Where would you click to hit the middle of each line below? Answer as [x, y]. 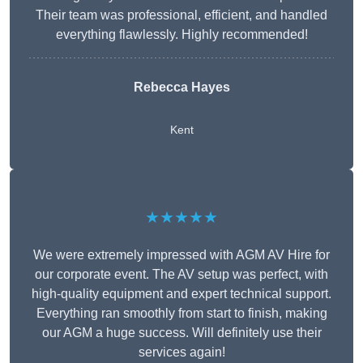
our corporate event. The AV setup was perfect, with [181, 275]
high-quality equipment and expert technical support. [181, 294]
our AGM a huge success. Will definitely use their [181, 333]
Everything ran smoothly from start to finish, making [181, 314]
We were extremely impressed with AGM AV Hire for [181, 255]
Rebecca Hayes [181, 88]
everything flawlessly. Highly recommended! [181, 35]
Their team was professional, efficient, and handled [181, 15]
